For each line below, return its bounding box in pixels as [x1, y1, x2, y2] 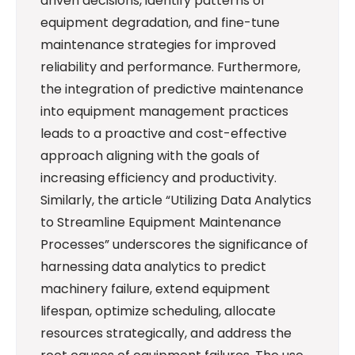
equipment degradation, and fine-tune [40, 13, 280, 32]
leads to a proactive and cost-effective [40, 124, 287, 143]
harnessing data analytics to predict [40, 258, 266, 277]
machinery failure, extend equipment [40, 280, 270, 299]
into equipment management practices [40, 102, 288, 121]
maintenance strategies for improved [40, 36, 276, 55]
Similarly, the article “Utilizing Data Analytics [40, 191, 311, 210]
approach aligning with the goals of [40, 147, 260, 166]
